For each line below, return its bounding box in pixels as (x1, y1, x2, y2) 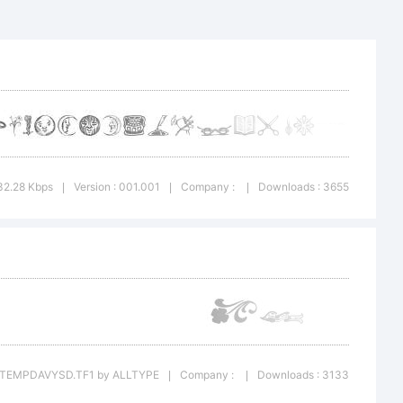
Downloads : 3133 (257, 368, 349, 381)
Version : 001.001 (74, 180, 160, 193)
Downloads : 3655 (258, 180, 349, 193)
